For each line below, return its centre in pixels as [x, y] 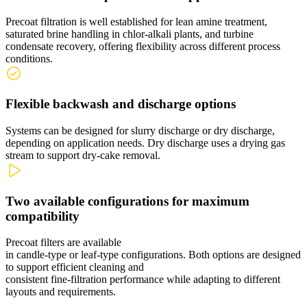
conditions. [29, 58]
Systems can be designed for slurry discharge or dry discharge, [140, 131]
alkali [160, 34]
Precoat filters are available [63, 243]
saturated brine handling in [64, 34]
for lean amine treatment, [212, 21]
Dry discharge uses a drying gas [215, 143]
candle [30, 255]
